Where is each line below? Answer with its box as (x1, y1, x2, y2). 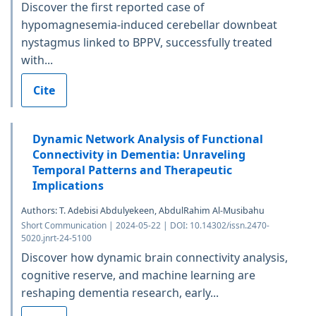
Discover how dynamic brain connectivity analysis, (21, 249, 288, 265)
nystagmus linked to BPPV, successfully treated (21, 34, 272, 50)
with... (21, 51, 53, 68)
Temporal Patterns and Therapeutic (32, 162, 232, 178)
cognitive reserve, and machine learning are (21, 267, 255, 283)
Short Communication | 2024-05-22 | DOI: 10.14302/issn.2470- (21, 219, 269, 231)
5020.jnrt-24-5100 (21, 231, 92, 244)
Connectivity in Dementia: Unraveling (32, 146, 245, 162)
